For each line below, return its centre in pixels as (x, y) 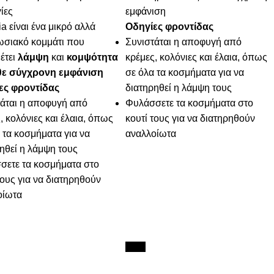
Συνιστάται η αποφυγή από (184, 42)
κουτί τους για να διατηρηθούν (191, 119)
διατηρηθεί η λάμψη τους (179, 88)
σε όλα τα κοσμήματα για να (185, 73)
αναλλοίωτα (151, 134)
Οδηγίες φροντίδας (170, 27)
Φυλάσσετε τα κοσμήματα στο (190, 103)
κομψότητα (92, 57)
